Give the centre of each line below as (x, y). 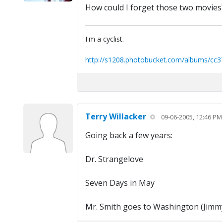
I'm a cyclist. (104, 39)
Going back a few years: (129, 136)
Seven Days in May (120, 183)
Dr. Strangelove (114, 159)
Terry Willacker (115, 117)
